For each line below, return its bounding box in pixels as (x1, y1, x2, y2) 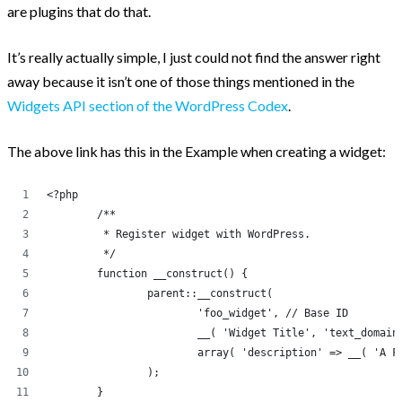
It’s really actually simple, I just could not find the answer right (7, 48, 380, 66)
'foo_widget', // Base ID (197, 307, 348, 319)
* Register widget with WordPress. (97, 228, 310, 240)
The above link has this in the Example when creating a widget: (7, 143, 386, 160)
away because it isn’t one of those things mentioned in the (7, 73, 354, 90)
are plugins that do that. (7, 3, 151, 20)
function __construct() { (97, 267, 248, 280)
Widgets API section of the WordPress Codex (7, 97, 288, 114)
